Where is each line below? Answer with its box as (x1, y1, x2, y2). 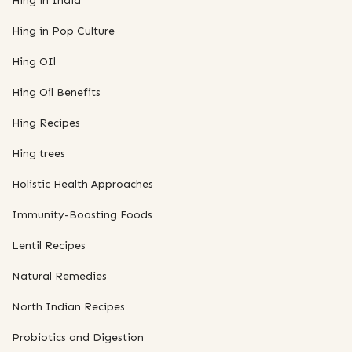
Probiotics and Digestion (12, 330, 144, 344)
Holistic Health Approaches (12, 177, 153, 191)
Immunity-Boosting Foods (12, 207, 152, 222)
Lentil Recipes (12, 238, 86, 252)
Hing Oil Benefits (12, 85, 101, 99)
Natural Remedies (12, 269, 107, 283)
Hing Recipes (12, 115, 80, 130)
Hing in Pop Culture (12, 24, 115, 38)
